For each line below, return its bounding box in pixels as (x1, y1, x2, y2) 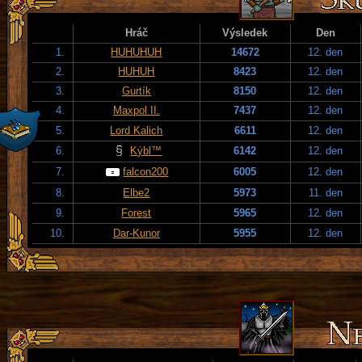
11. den (309, 186, 343, 199)
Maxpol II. (113, 103, 160, 116)
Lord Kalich (110, 124, 163, 137)
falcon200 (123, 165, 169, 178)
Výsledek (222, 26, 268, 39)
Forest (121, 206, 152, 219)
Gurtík (122, 84, 151, 97)
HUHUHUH (111, 45, 162, 58)
